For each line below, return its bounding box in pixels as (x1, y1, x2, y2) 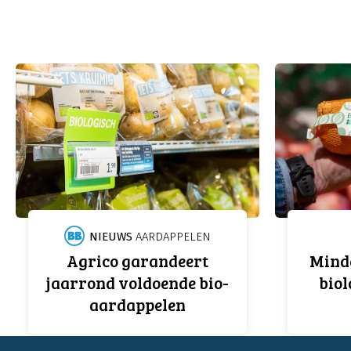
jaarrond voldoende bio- (46, 271, 229, 295)
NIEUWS (89, 230, 132, 244)
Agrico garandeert (67, 249, 208, 273)
